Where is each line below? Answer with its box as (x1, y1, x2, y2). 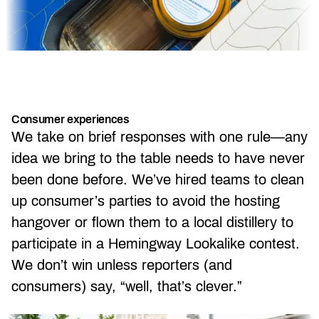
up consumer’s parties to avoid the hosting (11, 193, 280, 209)
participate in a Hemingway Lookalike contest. (11, 236, 300, 252)
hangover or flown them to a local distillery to (11, 214, 293, 231)
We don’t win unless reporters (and (11, 257, 232, 273)
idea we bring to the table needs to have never (11, 150, 305, 167)
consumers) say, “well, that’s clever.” (11, 278, 242, 295)
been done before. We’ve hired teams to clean (11, 172, 304, 188)
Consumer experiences (11, 113, 130, 126)
